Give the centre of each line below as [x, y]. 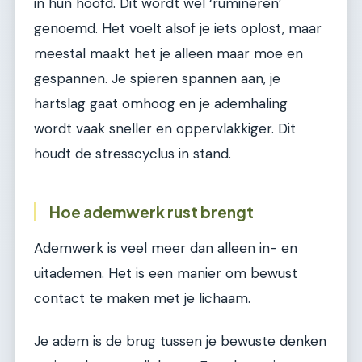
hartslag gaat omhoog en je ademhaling [161, 104]
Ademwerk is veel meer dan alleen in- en [166, 248]
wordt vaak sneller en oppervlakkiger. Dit [165, 129]
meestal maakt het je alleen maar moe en [168, 54]
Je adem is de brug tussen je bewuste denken [180, 341]
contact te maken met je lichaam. [142, 298]
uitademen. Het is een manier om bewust [166, 273]
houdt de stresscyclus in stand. [133, 154]
